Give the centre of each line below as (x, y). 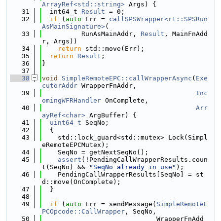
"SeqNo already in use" (133, 167)
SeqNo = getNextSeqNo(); (95, 152)
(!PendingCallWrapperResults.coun (145, 160)
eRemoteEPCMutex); (75, 145)
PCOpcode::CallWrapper (83, 211)
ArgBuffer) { (111, 115)
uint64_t (66, 123)
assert (70, 160)
